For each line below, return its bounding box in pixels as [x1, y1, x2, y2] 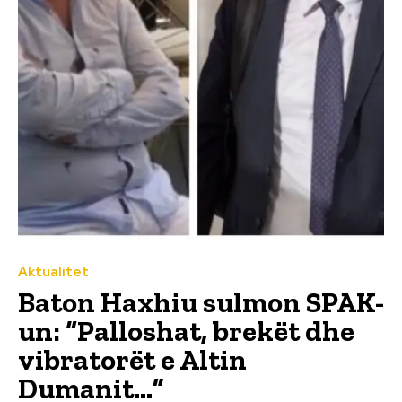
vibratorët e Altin [18, 342, 247, 377]
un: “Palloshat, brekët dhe [18, 313, 354, 348]
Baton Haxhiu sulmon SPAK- [18, 284, 384, 319]
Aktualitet [18, 262, 89, 281]
